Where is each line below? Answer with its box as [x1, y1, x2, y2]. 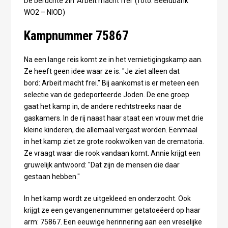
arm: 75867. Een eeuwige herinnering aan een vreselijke [23, 217, 202, 226]
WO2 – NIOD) [23, 8, 65, 16]
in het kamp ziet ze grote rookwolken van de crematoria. [23, 137, 204, 146]
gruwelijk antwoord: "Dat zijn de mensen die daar [23, 160, 180, 169]
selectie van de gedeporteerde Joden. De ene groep [23, 90, 189, 99]
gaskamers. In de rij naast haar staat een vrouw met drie [23, 113, 204, 122]
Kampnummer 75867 [23, 28, 129, 43]
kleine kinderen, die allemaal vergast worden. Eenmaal [23, 125, 197, 134]
